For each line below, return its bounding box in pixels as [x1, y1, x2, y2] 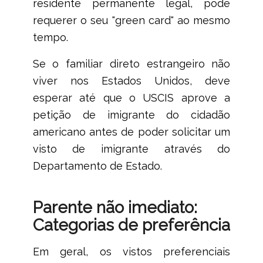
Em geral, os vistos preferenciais [32, 245, 231, 258]
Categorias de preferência [32, 215, 230, 235]
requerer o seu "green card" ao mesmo [32, 14, 231, 27]
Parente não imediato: [32, 197, 197, 217]
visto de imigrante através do [32, 142, 231, 155]
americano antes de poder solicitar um [32, 125, 231, 138]
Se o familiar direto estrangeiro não [32, 57, 231, 70]
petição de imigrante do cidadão [32, 108, 231, 121]
